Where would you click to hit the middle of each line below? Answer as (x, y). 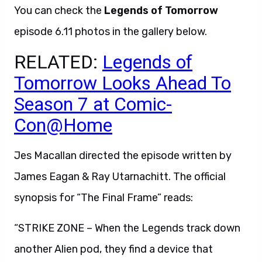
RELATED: (58, 62)
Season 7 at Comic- (93, 104)
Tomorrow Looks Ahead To (123, 83)
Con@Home (63, 125)
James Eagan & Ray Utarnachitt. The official (120, 177)
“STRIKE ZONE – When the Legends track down (127, 228)
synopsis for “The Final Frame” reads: (104, 198)
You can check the (59, 11)
